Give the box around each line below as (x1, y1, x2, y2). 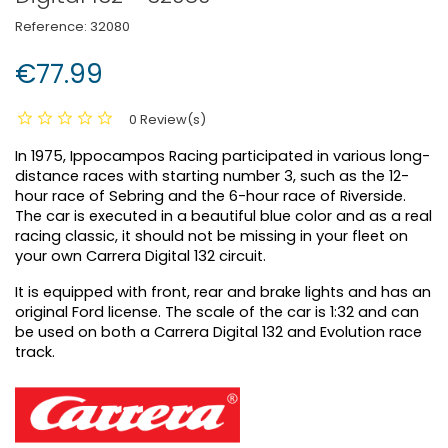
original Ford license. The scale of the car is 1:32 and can (15, 302, 419, 322)
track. (15, 342, 55, 362)
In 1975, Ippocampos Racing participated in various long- (15, 146, 430, 166)
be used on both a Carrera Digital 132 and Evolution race (15, 322, 422, 342)
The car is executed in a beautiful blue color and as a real (15, 206, 432, 226)
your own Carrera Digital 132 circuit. (15, 246, 266, 266)
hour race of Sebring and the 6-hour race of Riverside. (15, 186, 406, 206)
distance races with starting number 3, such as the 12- (15, 166, 409, 186)
